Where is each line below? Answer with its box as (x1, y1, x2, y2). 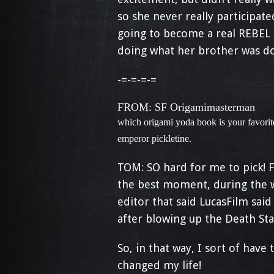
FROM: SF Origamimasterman (117, 101, 255, 113)
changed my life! (117, 259, 201, 272)
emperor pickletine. (117, 133, 191, 144)
